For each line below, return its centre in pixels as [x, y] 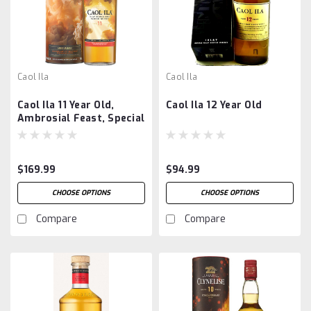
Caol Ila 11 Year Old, [66, 105]
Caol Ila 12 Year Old [214, 105]
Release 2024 [51, 131]
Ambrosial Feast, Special [81, 118]
